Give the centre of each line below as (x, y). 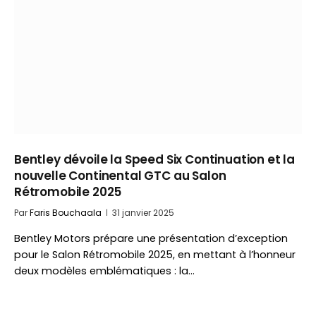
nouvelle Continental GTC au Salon (120, 176)
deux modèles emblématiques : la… (104, 271)
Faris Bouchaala (66, 213)
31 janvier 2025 (143, 213)
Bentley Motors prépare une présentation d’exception (151, 238)
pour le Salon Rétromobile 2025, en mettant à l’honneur (155, 255)
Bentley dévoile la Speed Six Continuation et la (155, 159)
